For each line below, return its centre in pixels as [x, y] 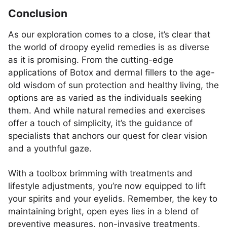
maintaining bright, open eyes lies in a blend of [103, 211]
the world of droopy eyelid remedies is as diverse [109, 47]
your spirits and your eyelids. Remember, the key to [113, 199]
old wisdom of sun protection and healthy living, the [113, 85]
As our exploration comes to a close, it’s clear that [109, 34]
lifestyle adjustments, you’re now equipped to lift [107, 186]
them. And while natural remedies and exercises [107, 110]
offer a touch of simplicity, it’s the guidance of [100, 123]
